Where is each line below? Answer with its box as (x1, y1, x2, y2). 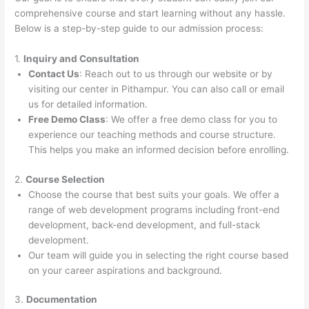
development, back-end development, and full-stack (28, 219, 261, 230)
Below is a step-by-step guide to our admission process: (14, 23, 264, 34)
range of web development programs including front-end (28, 203, 280, 215)
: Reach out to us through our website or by (79, 68, 273, 80)
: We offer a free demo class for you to (106, 114, 278, 126)
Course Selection (26, 173, 106, 185)
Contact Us (28, 68, 80, 80)
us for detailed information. (28, 99, 148, 110)
